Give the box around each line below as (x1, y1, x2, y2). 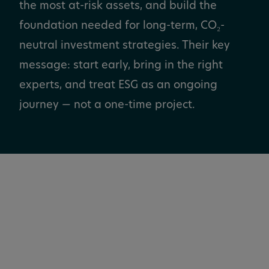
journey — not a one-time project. (19, 100, 195, 111)
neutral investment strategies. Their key (19, 40, 230, 52)
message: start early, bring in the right (19, 60, 223, 71)
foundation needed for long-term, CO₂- (19, 20, 225, 32)
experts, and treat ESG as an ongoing (19, 80, 217, 91)
